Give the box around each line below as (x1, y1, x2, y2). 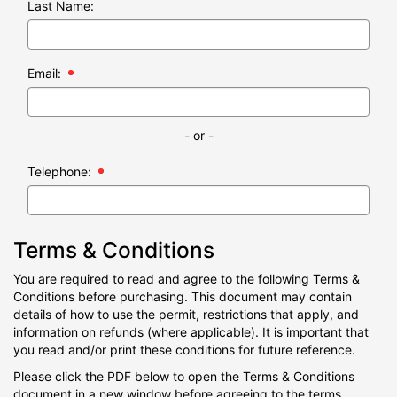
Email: (27, 66, 61, 82)
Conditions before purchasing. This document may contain (13, 289, 352, 305)
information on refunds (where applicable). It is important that (13, 324, 369, 340)
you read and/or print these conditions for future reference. (13, 342, 355, 358)
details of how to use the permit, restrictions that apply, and (13, 307, 359, 323)
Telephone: (27, 164, 91, 180)
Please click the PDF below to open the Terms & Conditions (13, 369, 354, 385)
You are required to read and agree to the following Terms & (13, 271, 360, 287)
